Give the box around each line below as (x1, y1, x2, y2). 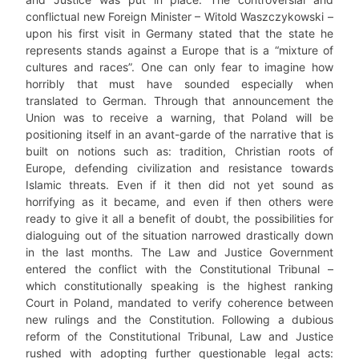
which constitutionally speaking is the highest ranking (26, 279, 333, 292)
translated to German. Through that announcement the (26, 94, 333, 107)
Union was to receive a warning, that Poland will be (26, 111, 333, 124)
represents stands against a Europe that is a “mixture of (26, 43, 333, 57)
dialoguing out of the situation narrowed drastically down (26, 228, 333, 242)
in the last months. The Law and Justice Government (26, 245, 333, 259)
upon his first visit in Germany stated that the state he (26, 26, 333, 40)
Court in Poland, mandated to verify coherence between (26, 296, 333, 309)
